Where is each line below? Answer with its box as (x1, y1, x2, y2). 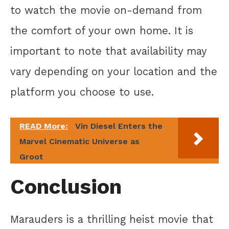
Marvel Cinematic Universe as (19, 136, 140, 147)
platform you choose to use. (10, 85, 154, 98)
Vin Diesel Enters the (75, 121, 163, 131)
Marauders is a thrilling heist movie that (10, 213, 213, 225)
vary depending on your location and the (10, 65, 217, 78)
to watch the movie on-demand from (10, 4, 202, 16)
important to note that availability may (10, 44, 207, 57)
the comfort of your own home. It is (10, 24, 193, 37)
